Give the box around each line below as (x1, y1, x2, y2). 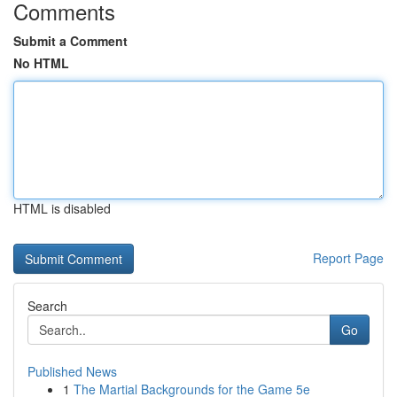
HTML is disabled (13, 199, 111, 217)
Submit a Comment (13, 32, 128, 50)
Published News (27, 362, 117, 380)
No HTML (13, 54, 69, 72)
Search (27, 297, 67, 315)
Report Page (313, 249, 384, 267)
